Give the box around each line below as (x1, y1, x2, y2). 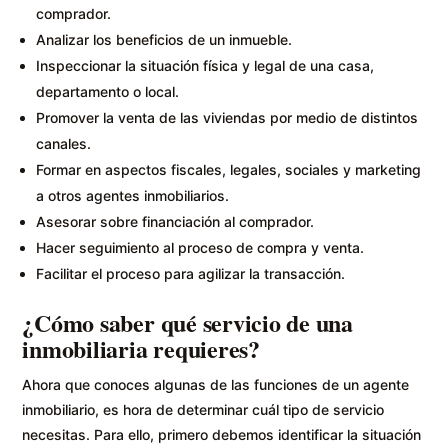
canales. (36, 135, 92, 153)
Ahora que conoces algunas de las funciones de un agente (22, 376, 410, 394)
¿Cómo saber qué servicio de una (22, 305, 353, 341)
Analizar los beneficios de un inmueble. (36, 31, 293, 49)
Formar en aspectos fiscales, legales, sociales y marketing (36, 161, 422, 179)
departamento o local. (36, 83, 180, 101)
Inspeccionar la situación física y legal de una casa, (36, 57, 375, 75)
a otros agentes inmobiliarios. (36, 187, 230, 205)
